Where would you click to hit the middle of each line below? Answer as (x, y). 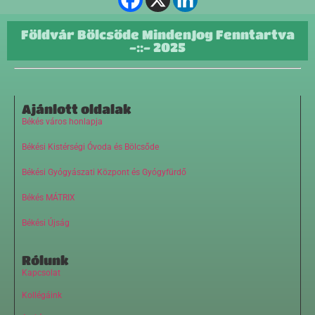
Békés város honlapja (62, 122)
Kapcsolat (41, 272)
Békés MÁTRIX (49, 198)
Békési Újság (46, 223)
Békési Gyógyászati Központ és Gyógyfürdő (104, 173)
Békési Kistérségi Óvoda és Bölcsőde (90, 147)
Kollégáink (42, 295)
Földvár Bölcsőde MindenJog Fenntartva (157, 34)
